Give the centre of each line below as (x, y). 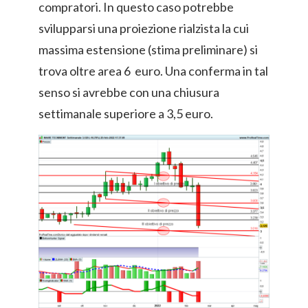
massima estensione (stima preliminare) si (148, 50)
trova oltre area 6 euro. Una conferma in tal (153, 71)
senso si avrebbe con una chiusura (129, 92)
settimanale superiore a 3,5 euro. (126, 114)
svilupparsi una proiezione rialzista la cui (144, 29)
